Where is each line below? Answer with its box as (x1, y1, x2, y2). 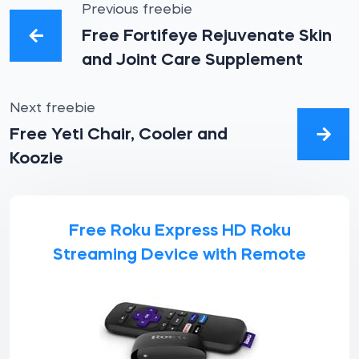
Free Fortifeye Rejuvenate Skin (82, 28, 332, 45)
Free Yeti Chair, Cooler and (10, 127, 228, 143)
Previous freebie (82, 3, 192, 17)
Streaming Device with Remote (53, 247, 306, 264)
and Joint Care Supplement (82, 52, 303, 69)
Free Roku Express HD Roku (68, 223, 291, 240)
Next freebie (10, 102, 95, 115)
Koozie (10, 151, 63, 167)
